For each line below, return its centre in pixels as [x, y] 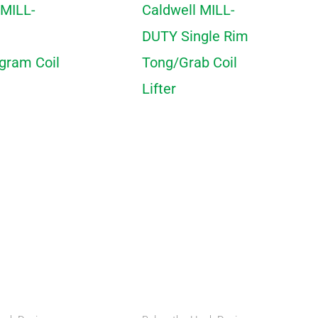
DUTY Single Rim [195, 36]
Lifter [159, 88]
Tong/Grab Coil [189, 62]
